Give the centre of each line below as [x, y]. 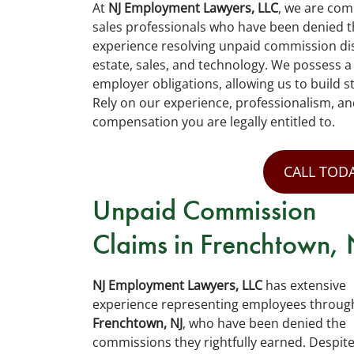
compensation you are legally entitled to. [214, 122]
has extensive [304, 285]
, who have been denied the [264, 323]
